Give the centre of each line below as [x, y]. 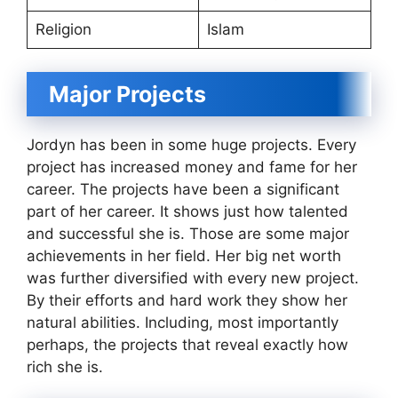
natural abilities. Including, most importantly [183, 322]
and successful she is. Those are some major [188, 233]
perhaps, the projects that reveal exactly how [187, 344]
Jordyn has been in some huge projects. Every [191, 144]
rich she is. [65, 366]
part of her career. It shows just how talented [187, 211]
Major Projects [127, 94]
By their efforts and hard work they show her [187, 300]
